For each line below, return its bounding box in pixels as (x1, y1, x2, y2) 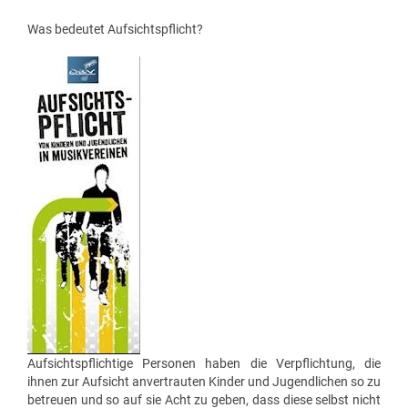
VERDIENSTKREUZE (27, 31, 131, 45)
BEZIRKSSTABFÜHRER (27, 49, 146, 63)
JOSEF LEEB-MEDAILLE (27, 135, 149, 148)
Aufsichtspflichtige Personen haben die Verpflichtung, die (27, 356, 381, 371)
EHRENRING (27, 100, 91, 114)
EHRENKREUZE (27, 66, 106, 79)
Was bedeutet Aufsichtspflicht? (27, 22, 203, 36)
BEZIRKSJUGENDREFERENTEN (27, 15, 189, 28)
